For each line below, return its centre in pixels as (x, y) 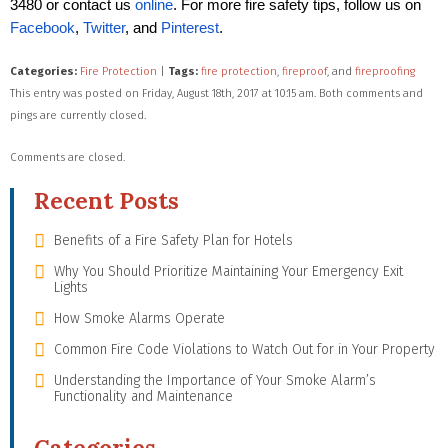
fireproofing (385, 72)
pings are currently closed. (78, 116)
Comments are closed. (67, 158)
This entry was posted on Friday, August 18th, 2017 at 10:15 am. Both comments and (216, 94)
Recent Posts (106, 201)
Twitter (104, 28)
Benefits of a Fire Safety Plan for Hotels (173, 241)
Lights (71, 288)
